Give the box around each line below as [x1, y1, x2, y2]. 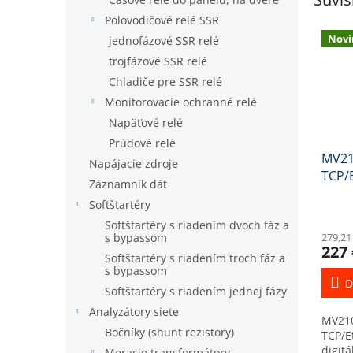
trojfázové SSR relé [109, 54, 207, 69]
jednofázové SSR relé [109, 33, 219, 48]
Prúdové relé [109, 136, 176, 150]
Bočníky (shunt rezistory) [105, 325, 234, 340]
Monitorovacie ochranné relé [105, 95, 257, 110]
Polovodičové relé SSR [105, 13, 219, 28]
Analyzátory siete [89, 304, 179, 319]
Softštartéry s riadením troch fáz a [105, 251, 285, 266]
